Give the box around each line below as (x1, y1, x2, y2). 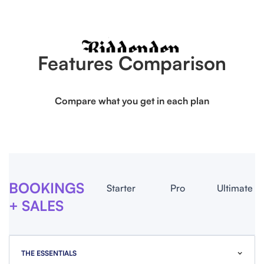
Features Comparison (38, 51, 226, 75)
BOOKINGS (9, 179, 84, 197)
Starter (106, 182, 136, 194)
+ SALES (9, 197, 64, 215)
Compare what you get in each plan (55, 95, 209, 107)
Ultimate (217, 182, 253, 194)
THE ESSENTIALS (21, 249, 77, 258)
